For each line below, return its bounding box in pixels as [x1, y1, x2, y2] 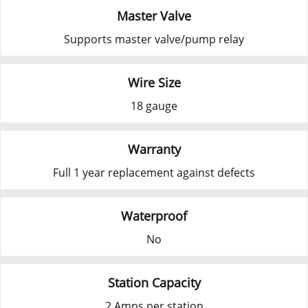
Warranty [127, 140, 181, 157]
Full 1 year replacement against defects [53, 164, 255, 180]
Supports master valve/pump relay [64, 31, 244, 47]
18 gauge [131, 98, 177, 113]
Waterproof [121, 207, 187, 224]
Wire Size [127, 74, 181, 91]
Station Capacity [107, 274, 201, 291]
